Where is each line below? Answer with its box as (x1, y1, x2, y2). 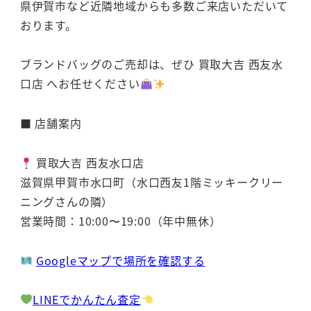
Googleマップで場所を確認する (35, 251, 205, 269)
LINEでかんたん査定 (33, 290, 141, 308)
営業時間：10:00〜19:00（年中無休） (19, 212, 221, 229)
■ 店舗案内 (19, 115, 82, 132)
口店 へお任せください (19, 75, 140, 92)
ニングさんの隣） (19, 192, 114, 210)
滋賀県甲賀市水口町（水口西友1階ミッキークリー (19, 173, 284, 190)
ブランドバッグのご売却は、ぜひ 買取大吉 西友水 (19, 56, 283, 73)
